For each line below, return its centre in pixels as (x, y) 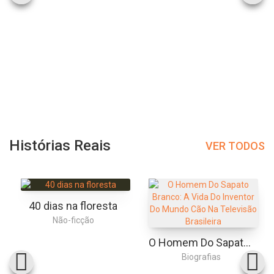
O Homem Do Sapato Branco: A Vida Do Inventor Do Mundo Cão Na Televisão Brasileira (247, 243)
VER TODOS (235, 146)
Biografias (201, 257)
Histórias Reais (60, 146)
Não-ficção (73, 220)
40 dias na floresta (73, 206)
